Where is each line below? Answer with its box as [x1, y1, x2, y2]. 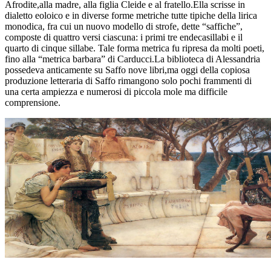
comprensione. [5, 97, 60, 108]
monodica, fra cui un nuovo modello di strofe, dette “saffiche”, [5, 21, 243, 31]
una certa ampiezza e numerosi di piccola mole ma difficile [5, 86, 227, 97]
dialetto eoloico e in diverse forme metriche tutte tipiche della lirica [5, 10, 257, 21]
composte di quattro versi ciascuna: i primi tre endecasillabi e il [5, 31, 243, 42]
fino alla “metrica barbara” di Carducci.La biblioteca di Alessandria [5, 53, 260, 64]
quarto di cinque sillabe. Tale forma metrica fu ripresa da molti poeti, [5, 42, 264, 53]
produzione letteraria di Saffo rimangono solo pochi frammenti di [5, 75, 252, 86]
